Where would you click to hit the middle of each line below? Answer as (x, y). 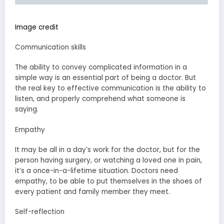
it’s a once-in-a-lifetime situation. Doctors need (96, 170)
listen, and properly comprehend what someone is (100, 99)
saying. (27, 109)
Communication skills (50, 47)
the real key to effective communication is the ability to (110, 88)
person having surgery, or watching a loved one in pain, (108, 160)
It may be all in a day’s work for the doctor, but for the (107, 149)
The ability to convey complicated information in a (101, 67)
